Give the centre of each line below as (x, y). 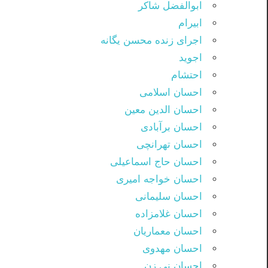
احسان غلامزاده (169, 214)
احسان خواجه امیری (159, 179)
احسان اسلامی (171, 93)
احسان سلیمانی (169, 197)
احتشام (187, 75)
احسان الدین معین (163, 110)
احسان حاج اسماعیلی (156, 162)
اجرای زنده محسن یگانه (151, 41)
